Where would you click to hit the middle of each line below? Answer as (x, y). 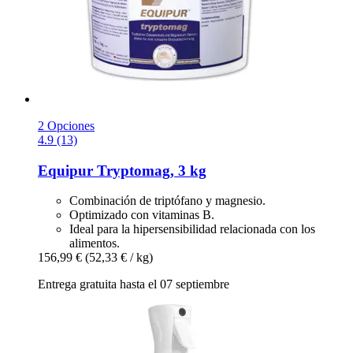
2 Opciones (66, 125)
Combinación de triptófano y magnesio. (167, 201)
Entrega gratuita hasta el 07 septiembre (134, 284)
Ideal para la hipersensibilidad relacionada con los (192, 229)
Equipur (65, 170)
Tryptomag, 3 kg (150, 170)
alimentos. (95, 243)
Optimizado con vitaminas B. (142, 215)
